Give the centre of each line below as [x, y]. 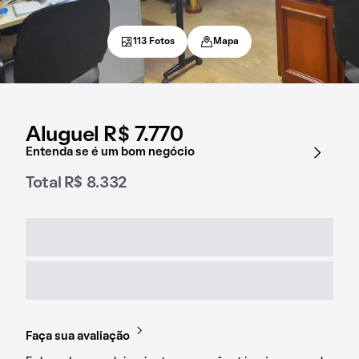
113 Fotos [154, 42]
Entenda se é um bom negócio [110, 152]
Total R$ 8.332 [76, 184]
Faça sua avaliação [78, 337]
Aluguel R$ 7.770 [105, 135]
